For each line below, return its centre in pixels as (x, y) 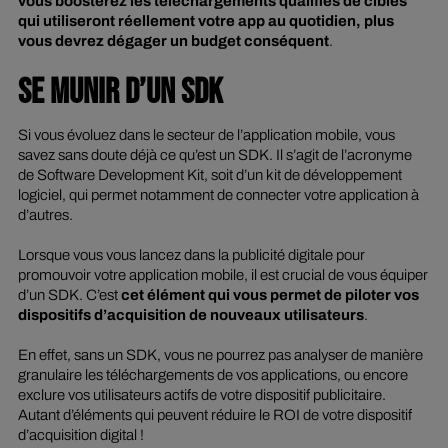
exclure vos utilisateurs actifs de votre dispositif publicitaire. (201, 395)
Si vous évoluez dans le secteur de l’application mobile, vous (206, 135)
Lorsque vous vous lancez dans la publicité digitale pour (191, 255)
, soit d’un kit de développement (302, 175)
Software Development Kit (120, 175)
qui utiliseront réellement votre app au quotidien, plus (205, 21)
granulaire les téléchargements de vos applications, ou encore (212, 375)
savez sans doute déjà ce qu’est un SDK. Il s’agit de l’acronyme (214, 155)
